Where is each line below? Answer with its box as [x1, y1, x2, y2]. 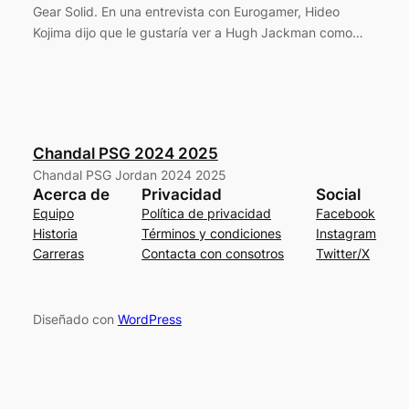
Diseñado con [32, 311, 118, 328]
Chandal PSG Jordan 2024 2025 [32, 166, 226, 183]
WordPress [117, 311, 182, 328]
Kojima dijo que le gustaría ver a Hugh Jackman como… [32, 25, 363, 41]
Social [316, 184, 362, 204]
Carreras [32, 245, 84, 261]
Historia [32, 225, 78, 241]
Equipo [32, 204, 74, 221]
